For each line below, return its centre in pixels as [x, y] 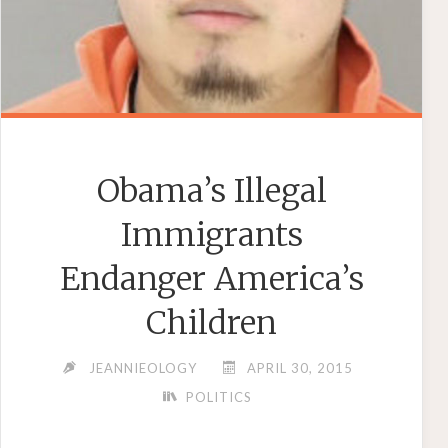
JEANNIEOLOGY [143, 368]
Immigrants [211, 235]
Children [212, 323]
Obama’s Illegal [211, 191]
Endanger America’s [211, 279]
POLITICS [219, 397]
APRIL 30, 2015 [300, 368]
